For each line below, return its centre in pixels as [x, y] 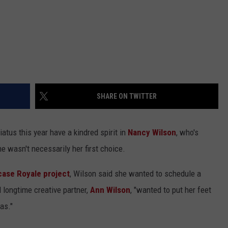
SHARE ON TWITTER [127, 96]
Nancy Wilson [152, 133]
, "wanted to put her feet [171, 190]
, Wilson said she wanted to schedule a [135, 174]
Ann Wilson [110, 190]
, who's [187, 133]
